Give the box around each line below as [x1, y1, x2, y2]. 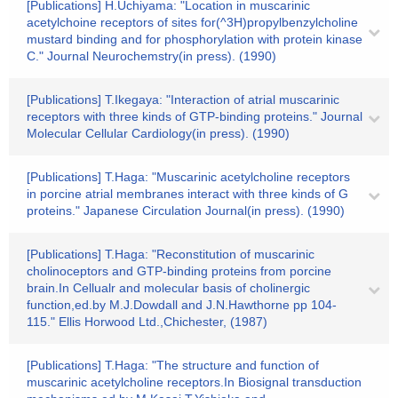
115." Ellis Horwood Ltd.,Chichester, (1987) [27, 314, 267, 329]
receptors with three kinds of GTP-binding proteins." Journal [27, 109, 362, 123]
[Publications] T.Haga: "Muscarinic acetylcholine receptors [27, 170, 350, 184]
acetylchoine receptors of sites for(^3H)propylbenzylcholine [27, 15, 358, 29]
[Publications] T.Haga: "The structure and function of [27, 358, 319, 372]
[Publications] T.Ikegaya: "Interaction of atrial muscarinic [27, 92, 339, 107]
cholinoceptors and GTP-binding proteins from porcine [27, 264, 331, 278]
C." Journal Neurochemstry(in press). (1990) [27, 49, 276, 63]
